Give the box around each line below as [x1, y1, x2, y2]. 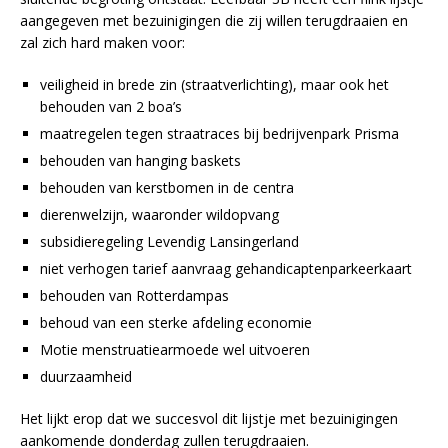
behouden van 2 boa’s [40, 96, 182, 116]
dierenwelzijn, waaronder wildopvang [40, 204, 279, 224]
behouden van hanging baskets [40, 150, 241, 170]
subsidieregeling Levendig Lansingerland [40, 231, 299, 251]
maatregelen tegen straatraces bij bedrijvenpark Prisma [40, 123, 399, 143]
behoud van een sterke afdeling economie [40, 312, 312, 332]
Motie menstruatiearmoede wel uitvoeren [40, 339, 310, 359]
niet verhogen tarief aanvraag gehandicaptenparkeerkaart [40, 258, 412, 278]
